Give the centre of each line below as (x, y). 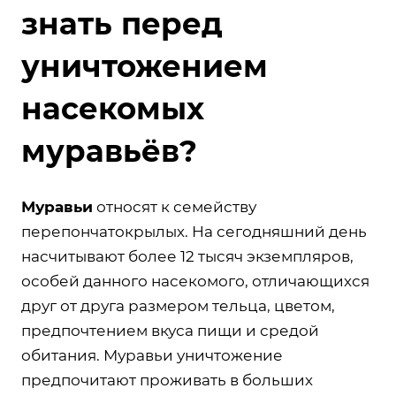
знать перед (122, 23)
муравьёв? (109, 151)
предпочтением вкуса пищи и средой (170, 330)
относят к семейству (175, 206)
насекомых (113, 108)
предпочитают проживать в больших (167, 380)
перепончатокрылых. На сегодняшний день (194, 231)
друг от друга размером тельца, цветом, (178, 305)
